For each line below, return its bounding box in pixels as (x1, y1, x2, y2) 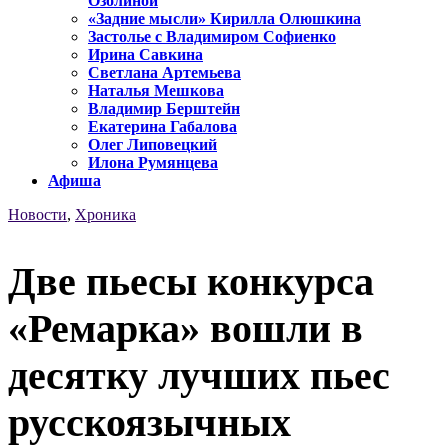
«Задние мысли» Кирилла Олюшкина (88, 10, 361, 28)
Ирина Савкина (88, 46, 203, 64)
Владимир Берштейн (88, 100, 240, 118)
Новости (8, 206, 67, 224)
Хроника (75, 206, 136, 224)
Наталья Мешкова (88, 82, 224, 100)
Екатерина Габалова (88, 118, 237, 136)
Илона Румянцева (88, 154, 218, 172)
